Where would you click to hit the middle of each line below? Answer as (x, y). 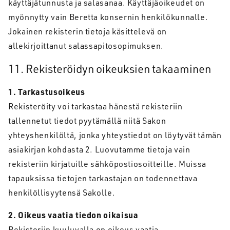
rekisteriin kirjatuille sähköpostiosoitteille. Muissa (107, 164)
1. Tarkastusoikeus (47, 92)
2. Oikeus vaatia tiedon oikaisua (73, 215)
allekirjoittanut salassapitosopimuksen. (86, 46)
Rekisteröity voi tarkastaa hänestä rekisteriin (95, 106)
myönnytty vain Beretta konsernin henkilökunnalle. (108, 17)
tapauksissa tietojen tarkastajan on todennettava (103, 178)
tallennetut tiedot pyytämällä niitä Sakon (87, 121)
